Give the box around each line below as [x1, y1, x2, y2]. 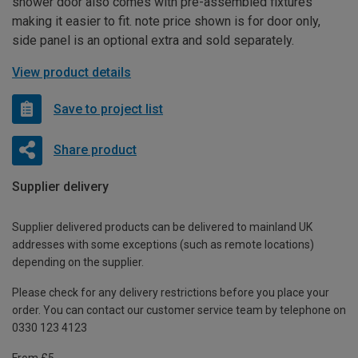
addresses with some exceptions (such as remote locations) [12, 237, 314, 251]
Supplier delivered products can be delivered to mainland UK [12, 220, 312, 233]
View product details [12, 65, 131, 81]
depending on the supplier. [12, 255, 144, 268]
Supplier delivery [12, 179, 109, 195]
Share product [53, 141, 137, 157]
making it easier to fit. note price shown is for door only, [12, 14, 320, 30]
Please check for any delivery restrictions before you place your [12, 285, 329, 299]
